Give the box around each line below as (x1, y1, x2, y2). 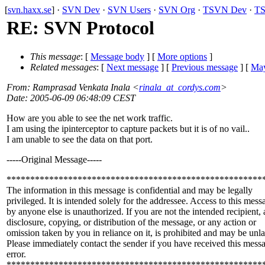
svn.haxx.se (8, 5, 51, 15)
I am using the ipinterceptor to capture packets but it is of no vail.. (7, 124, 250, 134)
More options (157, 51, 207, 62)
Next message (106, 62, 159, 73)
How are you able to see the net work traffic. (7, 113, 173, 124)
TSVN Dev (203, 5, 247, 15)
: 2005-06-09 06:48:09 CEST (25, 93, 135, 104)
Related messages (30, 62, 96, 73)
